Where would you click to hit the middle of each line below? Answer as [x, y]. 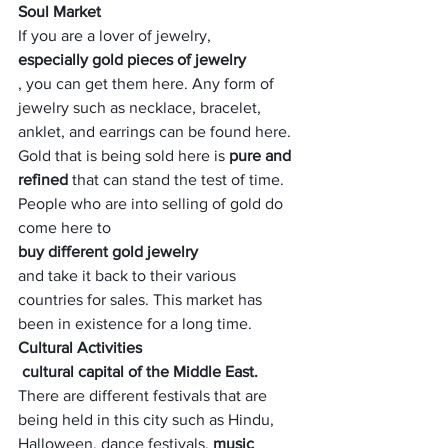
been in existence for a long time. [135, 323]
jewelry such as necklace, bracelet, [141, 107]
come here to [66, 227]
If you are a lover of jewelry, [116, 35]
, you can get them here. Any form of [148, 83]
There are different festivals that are [144, 395]
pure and [260, 155]
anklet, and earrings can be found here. [156, 131]
